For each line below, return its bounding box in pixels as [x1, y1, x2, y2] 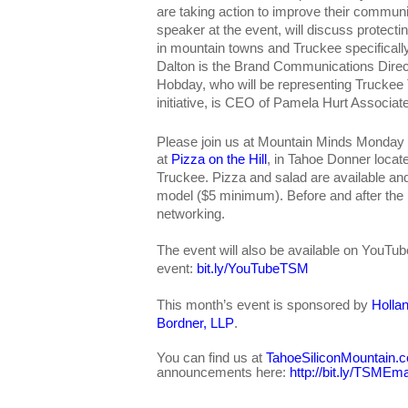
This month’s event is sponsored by [157, 298, 368, 313]
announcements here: [157, 365, 290, 381]
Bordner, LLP [157, 316, 234, 331]
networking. [157, 207, 225, 222]
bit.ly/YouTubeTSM [197, 261, 309, 277]
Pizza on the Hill [171, 152, 267, 168]
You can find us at [157, 351, 266, 366]
